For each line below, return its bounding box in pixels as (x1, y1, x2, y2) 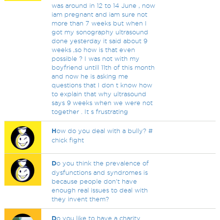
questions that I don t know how (52, 82, 153, 88)
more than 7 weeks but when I (52, 20, 147, 27)
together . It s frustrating (52, 108, 129, 115)
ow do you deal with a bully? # (56, 127, 153, 134)
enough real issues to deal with (52, 187, 148, 193)
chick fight (52, 137, 84, 143)
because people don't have (52, 178, 137, 185)
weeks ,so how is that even (52, 46, 136, 53)
